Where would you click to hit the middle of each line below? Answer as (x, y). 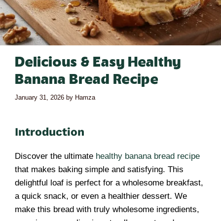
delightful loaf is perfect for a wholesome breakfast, (109, 183)
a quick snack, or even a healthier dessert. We (101, 196)
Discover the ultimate (55, 156)
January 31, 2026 (39, 97)
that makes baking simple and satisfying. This (99, 169)
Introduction (50, 132)
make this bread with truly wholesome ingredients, (107, 209)
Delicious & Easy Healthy (98, 62)
